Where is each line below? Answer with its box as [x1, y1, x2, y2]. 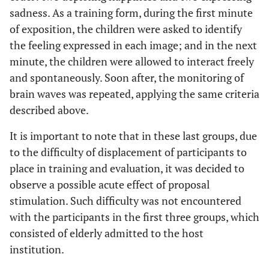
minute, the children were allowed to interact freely [10, 54, 254, 68]
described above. [10, 103, 89, 117]
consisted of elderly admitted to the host [10, 226, 204, 240]
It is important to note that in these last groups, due [10, 128, 257, 143]
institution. [10, 242, 64, 256]
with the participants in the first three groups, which [10, 210, 259, 224]
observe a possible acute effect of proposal [10, 177, 210, 192]
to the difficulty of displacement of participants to [10, 145, 247, 159]
